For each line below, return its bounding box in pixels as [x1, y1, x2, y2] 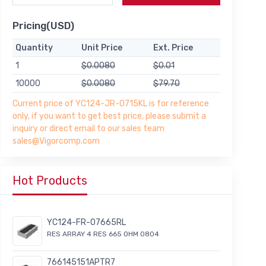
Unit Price [81, 43, 122, 53]
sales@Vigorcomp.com [12, 136, 100, 147]
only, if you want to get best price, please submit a [12, 111, 206, 122]
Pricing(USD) [12, 20, 74, 32]
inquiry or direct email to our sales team [12, 123, 164, 134]
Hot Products [12, 173, 87, 188]
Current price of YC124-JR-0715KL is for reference [12, 99, 209, 109]
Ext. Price [153, 43, 193, 53]
